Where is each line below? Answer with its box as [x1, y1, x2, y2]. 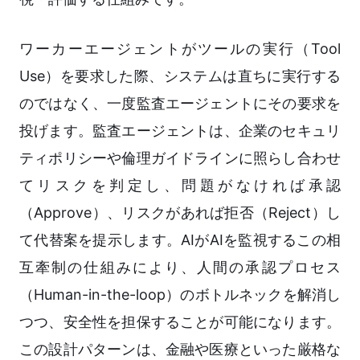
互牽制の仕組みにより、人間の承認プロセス [19, 259, 341, 276]
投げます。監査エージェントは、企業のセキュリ [19, 122, 341, 140]
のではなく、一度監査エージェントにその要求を [19, 95, 341, 112]
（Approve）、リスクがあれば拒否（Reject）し [19, 204, 341, 222]
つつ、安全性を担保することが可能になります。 [19, 313, 341, 331]
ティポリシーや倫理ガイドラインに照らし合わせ [19, 149, 341, 167]
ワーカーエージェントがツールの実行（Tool [19, 40, 341, 58]
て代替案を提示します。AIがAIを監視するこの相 [19, 231, 341, 249]
